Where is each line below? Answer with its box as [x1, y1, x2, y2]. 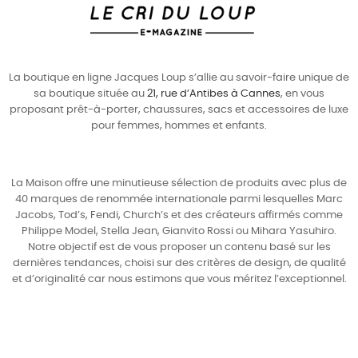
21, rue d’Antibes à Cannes [147, 89, 280, 100]
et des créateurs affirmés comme [169, 210, 343, 221]
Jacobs [15, 210, 54, 221]
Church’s [123, 210, 169, 221]
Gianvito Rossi [162, 226, 233, 237]
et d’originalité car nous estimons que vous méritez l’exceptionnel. [11, 274, 347, 285]
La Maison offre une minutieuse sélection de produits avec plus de [11, 178, 347, 189]
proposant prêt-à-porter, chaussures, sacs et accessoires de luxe [10, 105, 348, 116]
